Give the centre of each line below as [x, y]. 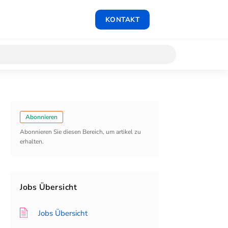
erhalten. [32, 142]
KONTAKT [122, 19]
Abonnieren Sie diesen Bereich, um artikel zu [80, 132]
